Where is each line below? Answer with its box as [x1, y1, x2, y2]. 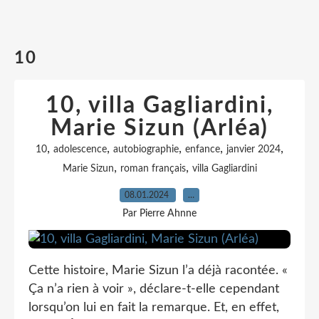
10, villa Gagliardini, [46, 94, 273, 117]
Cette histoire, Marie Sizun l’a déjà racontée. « [28, 264, 288, 277]
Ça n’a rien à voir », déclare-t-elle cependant [28, 283, 279, 296]
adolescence [53, 145, 107, 155]
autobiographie [113, 145, 179, 155]
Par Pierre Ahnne [122, 209, 197, 219]
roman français [120, 164, 186, 174]
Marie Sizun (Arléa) [51, 117, 268, 140]
